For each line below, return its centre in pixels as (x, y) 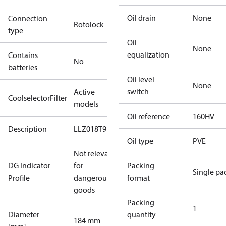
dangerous (92, 178)
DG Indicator (29, 165)
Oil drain (142, 18)
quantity (142, 214)
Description (27, 129)
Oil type (140, 141)
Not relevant (95, 153)
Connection (28, 18)
